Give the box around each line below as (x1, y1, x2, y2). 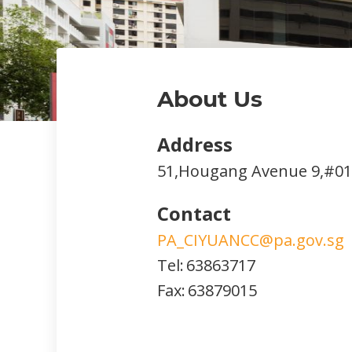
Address (157, 131, 233, 157)
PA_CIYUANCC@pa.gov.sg (157, 229, 344, 251)
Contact (157, 200, 231, 226)
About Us (157, 86, 262, 112)
